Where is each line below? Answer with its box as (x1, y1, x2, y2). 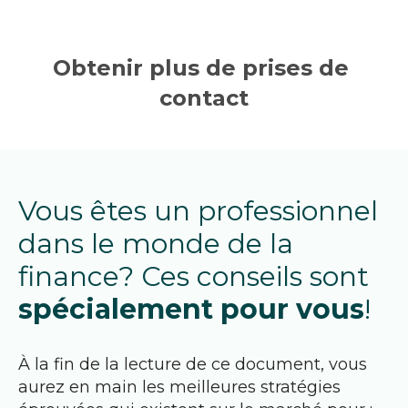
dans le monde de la (18, 226, 293, 260)
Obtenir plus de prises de (53, 54, 349, 81)
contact (159, 84, 249, 111)
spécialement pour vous (18, 291, 364, 326)
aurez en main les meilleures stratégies (18, 376, 341, 397)
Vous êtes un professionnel (18, 193, 378, 228)
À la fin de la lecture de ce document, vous (18, 353, 367, 374)
